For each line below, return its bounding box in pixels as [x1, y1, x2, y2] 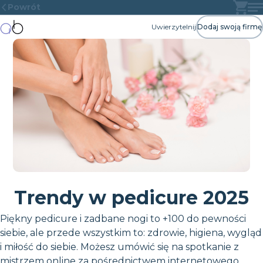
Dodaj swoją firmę [197, 22, 262, 31]
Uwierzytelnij [151, 22, 196, 31]
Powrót [8, 2, 41, 12]
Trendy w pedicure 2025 [14, 186, 249, 209]
